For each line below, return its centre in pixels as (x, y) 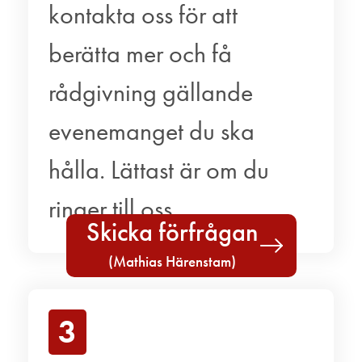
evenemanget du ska (152, 131)
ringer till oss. (113, 208)
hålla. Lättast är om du (159, 170)
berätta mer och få (140, 53)
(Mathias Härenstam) (172, 261)
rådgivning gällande (151, 92)
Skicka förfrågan (172, 232)
